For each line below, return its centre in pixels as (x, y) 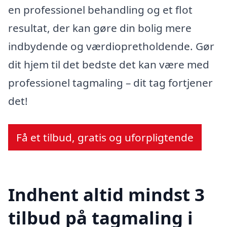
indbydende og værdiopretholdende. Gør (111, 46)
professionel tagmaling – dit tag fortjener (110, 83)
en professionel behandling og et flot (100, 10)
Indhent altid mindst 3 (106, 195)
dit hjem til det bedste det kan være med (109, 65)
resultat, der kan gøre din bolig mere (100, 28)
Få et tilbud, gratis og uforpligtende (105, 137)
